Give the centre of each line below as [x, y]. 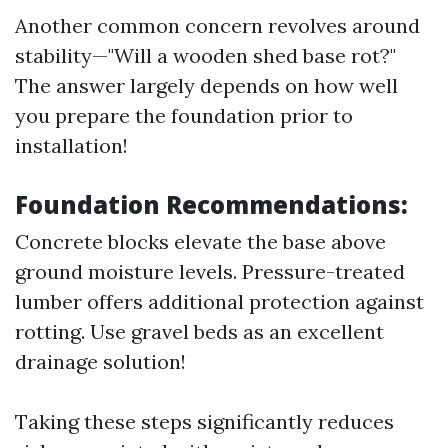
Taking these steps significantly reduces [204, 421]
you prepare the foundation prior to [184, 115]
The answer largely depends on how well [206, 85]
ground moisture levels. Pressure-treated [210, 271]
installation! [71, 145]
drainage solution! [100, 361]
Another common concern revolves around [217, 25]
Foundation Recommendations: [211, 204]
